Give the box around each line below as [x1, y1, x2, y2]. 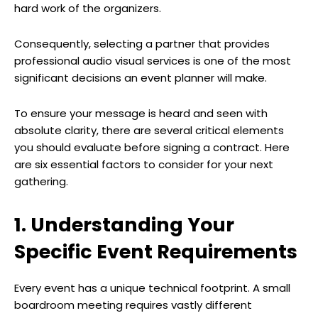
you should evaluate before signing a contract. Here [14, 140, 290, 155]
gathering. [14, 174, 68, 190]
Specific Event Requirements [14, 238, 297, 265]
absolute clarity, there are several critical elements [14, 123, 284, 138]
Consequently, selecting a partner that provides [14, 36, 270, 52]
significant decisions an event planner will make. [14, 70, 267, 86]
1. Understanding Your [14, 212, 234, 238]
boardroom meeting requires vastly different [14, 297, 252, 313]
